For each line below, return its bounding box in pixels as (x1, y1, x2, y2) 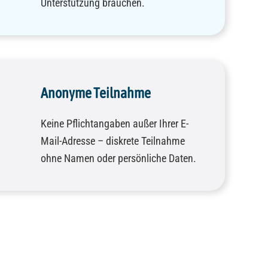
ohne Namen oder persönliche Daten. (41, 152, 196, 165)
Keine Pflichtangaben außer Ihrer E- (41, 117, 188, 130)
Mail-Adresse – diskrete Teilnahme (41, 135, 185, 148)
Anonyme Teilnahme (41, 85, 151, 102)
